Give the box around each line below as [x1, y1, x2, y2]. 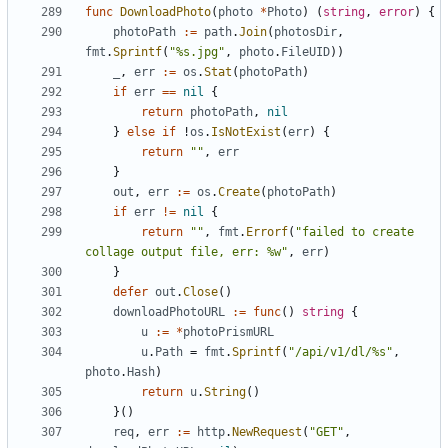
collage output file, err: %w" [85, 245, 288, 260]
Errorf [246, 225, 288, 240]
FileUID [281, 45, 330, 60]
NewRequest [232, 425, 302, 440]
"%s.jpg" [169, 45, 225, 60]
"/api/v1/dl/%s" [288, 345, 393, 360]
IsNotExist [211, 125, 281, 140]
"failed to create [295, 225, 414, 240]
